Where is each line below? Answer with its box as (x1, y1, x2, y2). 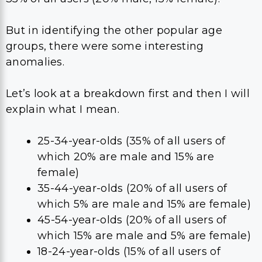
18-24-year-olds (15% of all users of (37, 244, 220, 258)
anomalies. (6, 55, 68, 68)
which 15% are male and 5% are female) (37, 229, 251, 242)
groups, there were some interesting (6, 39, 204, 53)
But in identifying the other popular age (6, 23, 222, 37)
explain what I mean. (6, 102, 120, 116)
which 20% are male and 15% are (37, 150, 214, 163)
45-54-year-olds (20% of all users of (37, 213, 227, 226)
